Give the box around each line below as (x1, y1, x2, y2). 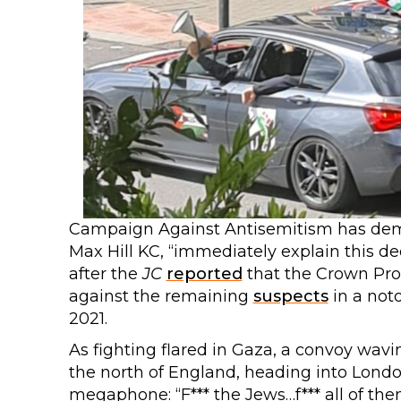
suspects (252, 286, 328, 306)
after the (68, 264, 142, 284)
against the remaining (68, 286, 253, 306)
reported (166, 264, 243, 284)
